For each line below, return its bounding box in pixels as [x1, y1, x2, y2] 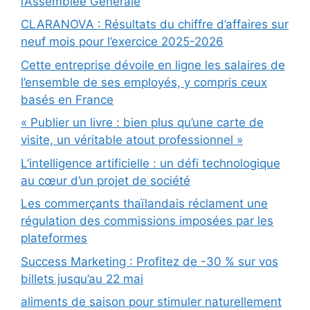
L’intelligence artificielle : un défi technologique [21, 156, 280, 170]
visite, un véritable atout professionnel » [21, 133, 243, 147]
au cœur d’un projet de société [21, 173, 190, 188]
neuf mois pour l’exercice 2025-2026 [21, 35, 224, 49]
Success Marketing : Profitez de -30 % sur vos [21, 254, 278, 268]
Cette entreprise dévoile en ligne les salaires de [21, 57, 285, 72]
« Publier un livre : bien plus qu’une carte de [21, 116, 264, 130]
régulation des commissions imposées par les [21, 214, 273, 228]
